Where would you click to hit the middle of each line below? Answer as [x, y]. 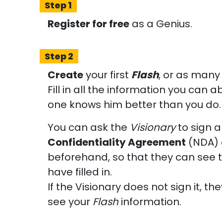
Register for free [88, 24]
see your [70, 202]
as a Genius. [161, 24]
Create [65, 75]
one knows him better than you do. [134, 105]
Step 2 [59, 56]
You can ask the [89, 127]
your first [107, 75]
